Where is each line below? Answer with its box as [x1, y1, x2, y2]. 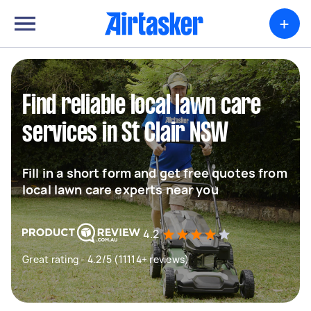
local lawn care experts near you [22, 181, 219, 198]
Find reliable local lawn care [22, 94, 261, 119]
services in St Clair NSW [22, 121, 228, 146]
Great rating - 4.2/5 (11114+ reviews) [22, 253, 190, 266]
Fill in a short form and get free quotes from [22, 165, 287, 181]
